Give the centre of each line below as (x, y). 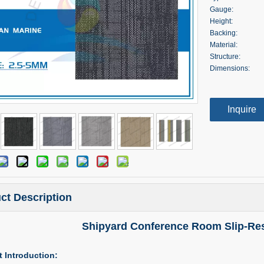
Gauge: (222, 9)
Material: (224, 45)
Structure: (225, 57)
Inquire (242, 109)
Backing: (224, 33)
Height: (221, 21)
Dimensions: (230, 68)
